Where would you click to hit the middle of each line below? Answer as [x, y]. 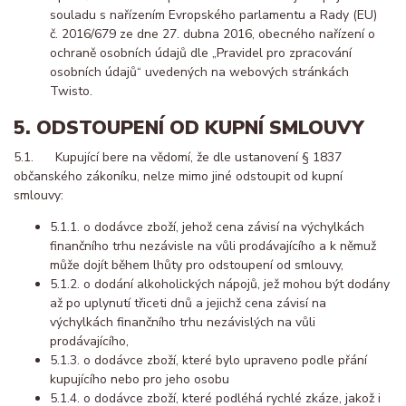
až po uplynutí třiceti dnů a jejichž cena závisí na [188, 304]
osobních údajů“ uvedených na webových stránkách [199, 72]
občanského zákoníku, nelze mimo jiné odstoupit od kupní [178, 177]
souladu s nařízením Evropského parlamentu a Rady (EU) [213, 14]
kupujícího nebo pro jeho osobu [140, 380]
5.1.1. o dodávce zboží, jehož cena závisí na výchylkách [207, 227]
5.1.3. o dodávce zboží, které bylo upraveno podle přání [208, 361]
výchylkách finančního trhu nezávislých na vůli [183, 323]
